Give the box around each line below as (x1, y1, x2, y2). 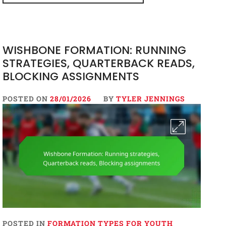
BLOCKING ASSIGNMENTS (2, 68, 139, 84)
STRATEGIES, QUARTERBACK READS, (2, 55, 195, 71)
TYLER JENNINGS (116, 93, 185, 103)
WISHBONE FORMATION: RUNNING (2, 42, 186, 58)
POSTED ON (2, 93, 50, 103)
